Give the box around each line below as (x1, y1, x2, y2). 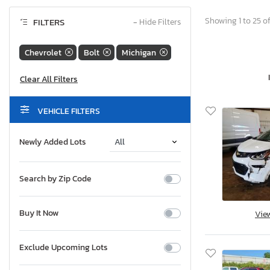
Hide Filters (137, 16, 181, 29)
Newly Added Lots (19, 136, 86, 149)
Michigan (122, 46, 156, 59)
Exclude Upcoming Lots (19, 241, 108, 254)
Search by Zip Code (19, 172, 92, 186)
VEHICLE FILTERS (36, 105, 100, 118)
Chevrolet (25, 46, 61, 59)
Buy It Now (19, 207, 58, 220)
